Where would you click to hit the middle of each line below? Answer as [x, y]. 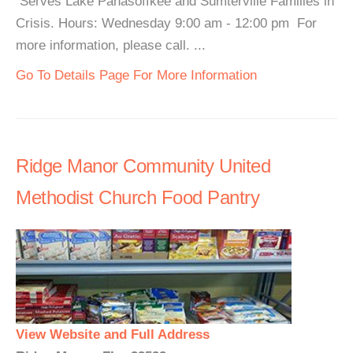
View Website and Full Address [113, 334]
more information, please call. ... [111, 45]
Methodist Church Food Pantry [137, 197]
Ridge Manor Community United [143, 166]
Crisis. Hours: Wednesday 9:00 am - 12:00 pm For [166, 23]
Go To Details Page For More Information [136, 75]
